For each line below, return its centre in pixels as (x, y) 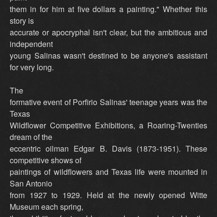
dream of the (31, 137)
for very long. (32, 67)
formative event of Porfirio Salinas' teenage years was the (108, 102)
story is (22, 21)
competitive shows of (46, 160)
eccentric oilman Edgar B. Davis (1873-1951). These (108, 149)
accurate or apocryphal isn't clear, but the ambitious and (108, 32)
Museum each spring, (46, 207)
